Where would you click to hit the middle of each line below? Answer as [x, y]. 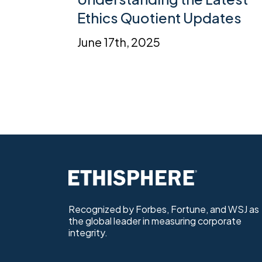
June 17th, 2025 [119, 42]
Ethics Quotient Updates [159, 18]
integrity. [88, 233]
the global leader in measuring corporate [155, 221]
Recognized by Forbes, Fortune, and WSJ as [164, 209]
